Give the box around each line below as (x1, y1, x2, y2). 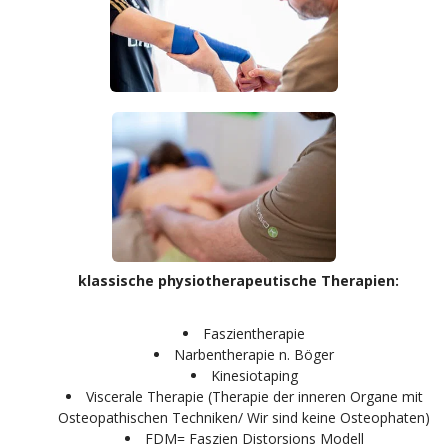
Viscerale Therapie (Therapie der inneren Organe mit (85, 387, 423, 406)
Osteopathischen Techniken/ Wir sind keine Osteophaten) (58, 408, 430, 427)
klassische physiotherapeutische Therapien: (49, 271, 399, 290)
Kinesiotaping (210, 366, 298, 385)
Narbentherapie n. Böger (174, 345, 334, 364)
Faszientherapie (203, 324, 305, 343)
